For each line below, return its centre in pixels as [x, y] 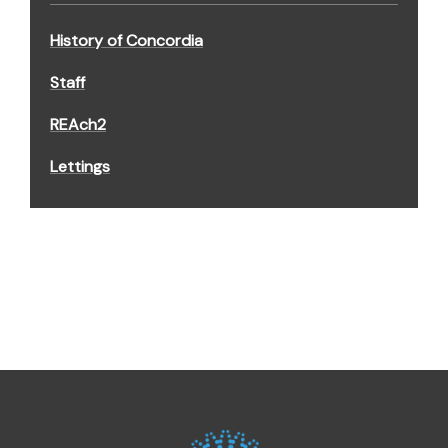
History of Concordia [126, 41]
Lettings [80, 167]
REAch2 [78, 125]
